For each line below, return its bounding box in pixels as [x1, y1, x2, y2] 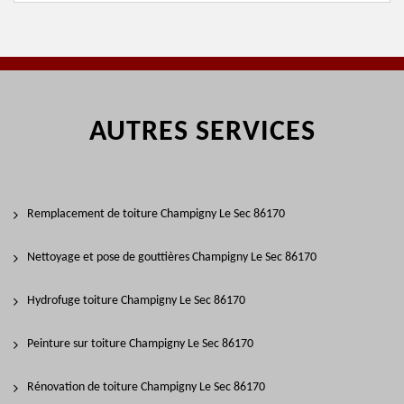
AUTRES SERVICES [88, 118, 316, 147]
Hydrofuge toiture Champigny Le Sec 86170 [27, 294, 245, 308]
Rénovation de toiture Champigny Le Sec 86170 [27, 381, 265, 394]
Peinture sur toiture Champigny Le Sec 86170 [27, 337, 253, 351]
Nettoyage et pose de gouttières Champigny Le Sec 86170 [27, 251, 317, 264]
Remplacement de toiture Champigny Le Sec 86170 [27, 207, 285, 221]
